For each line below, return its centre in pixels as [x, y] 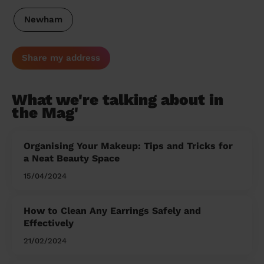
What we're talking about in [118, 100]
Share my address [61, 58]
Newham [43, 20]
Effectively [49, 223]
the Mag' [45, 113]
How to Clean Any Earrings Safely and [112, 211]
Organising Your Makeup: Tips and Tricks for [128, 146]
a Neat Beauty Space [72, 159]
